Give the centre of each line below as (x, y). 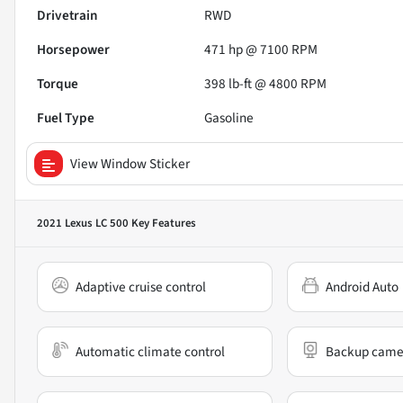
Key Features (162, 224)
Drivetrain (67, 16)
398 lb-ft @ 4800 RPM (266, 84)
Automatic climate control (150, 352)
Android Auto (362, 287)
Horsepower (73, 50)
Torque (58, 84)
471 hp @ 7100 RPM (261, 50)
